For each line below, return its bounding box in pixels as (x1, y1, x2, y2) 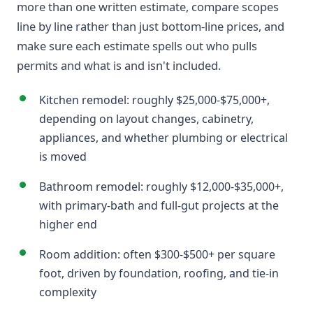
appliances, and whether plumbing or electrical (39, 130, 288, 145)
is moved (39, 149, 87, 164)
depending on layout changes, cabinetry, (39, 111, 254, 126)
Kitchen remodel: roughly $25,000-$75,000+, (39, 92, 270, 108)
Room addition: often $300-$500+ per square (39, 247, 275, 262)
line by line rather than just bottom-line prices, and (17, 18, 284, 34)
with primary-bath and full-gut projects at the (39, 198, 279, 213)
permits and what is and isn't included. (17, 57, 221, 73)
